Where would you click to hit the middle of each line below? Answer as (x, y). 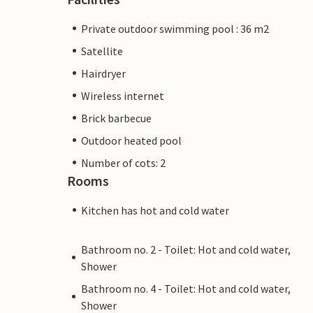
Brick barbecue (116, 118)
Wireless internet (123, 95)
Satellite (102, 51)
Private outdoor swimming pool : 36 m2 (175, 28)
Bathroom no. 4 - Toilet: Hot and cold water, (185, 288)
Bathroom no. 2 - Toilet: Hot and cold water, (185, 249)
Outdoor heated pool (131, 140)
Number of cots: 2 (123, 162)
